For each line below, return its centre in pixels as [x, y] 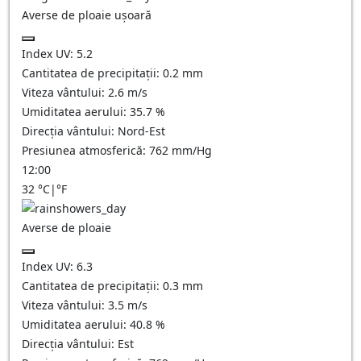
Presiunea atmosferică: [85, 150]
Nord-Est [141, 131]
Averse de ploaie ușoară [87, 15]
